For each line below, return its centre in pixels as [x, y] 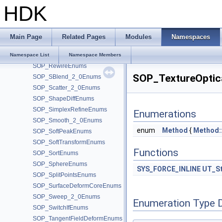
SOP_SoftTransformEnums [69, 142]
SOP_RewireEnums [60, 66]
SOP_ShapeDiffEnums [63, 99]
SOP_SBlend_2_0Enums [67, 77]
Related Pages [84, 37]
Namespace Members [95, 55]
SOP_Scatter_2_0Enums [66, 88]
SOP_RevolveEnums [61, 55]
